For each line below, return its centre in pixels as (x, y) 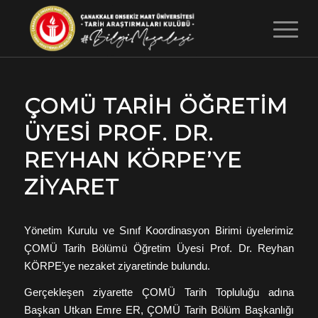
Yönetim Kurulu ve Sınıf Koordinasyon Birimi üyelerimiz (159, 230)
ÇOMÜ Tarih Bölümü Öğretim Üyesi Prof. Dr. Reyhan (159, 248)
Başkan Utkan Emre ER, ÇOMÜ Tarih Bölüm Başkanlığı (159, 310)
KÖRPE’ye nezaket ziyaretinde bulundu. (117, 265)
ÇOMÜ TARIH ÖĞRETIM (155, 106)
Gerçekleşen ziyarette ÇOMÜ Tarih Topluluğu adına (159, 292)
